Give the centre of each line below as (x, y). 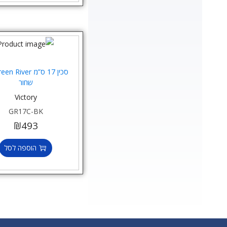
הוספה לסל (21, 147)
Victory (26, 97)
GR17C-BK (26, 111)
